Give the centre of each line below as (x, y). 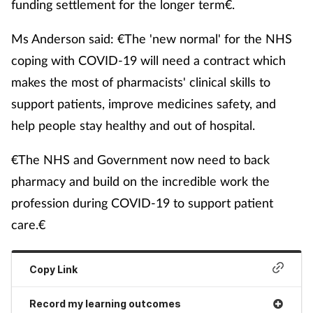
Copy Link (54, 270)
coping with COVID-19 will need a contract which (148, 60)
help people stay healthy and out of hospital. (133, 125)
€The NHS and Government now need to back (140, 160)
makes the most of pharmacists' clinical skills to (141, 82)
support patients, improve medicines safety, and (144, 104)
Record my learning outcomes (105, 303)
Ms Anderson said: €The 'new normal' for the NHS (152, 39)
